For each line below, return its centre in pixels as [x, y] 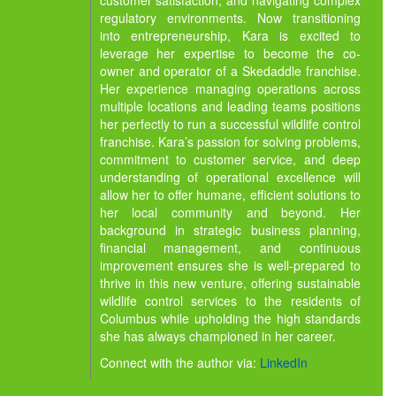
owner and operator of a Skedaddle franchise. [230, 71]
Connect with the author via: [179, 363]
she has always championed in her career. [217, 336]
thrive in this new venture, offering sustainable [230, 283]
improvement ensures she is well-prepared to [230, 266]
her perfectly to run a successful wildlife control [230, 124]
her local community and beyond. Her [230, 213]
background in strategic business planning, [230, 230]
